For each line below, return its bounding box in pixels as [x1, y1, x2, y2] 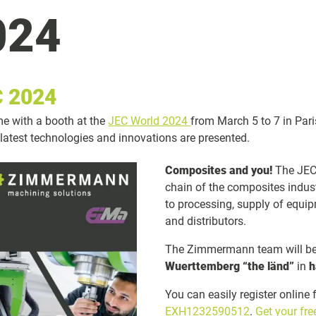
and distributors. [165, 214, 247, 228]
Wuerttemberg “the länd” [165, 259, 295, 273]
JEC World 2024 [108, 114, 191, 128]
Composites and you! [165, 163, 273, 177]
